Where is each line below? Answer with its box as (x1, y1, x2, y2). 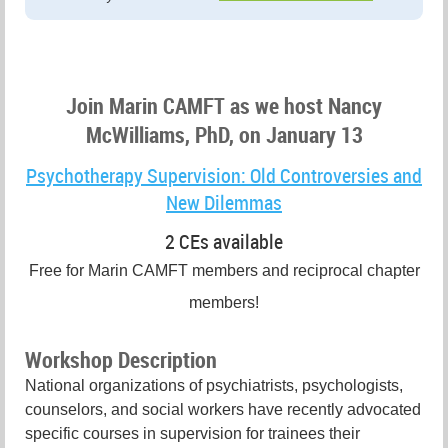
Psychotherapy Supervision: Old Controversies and (26, 161, 422, 189)
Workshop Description (25, 344, 217, 374)
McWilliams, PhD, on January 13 (85, 119, 363, 149)
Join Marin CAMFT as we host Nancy (66, 90, 382, 120)
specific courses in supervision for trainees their (25, 424, 360, 442)
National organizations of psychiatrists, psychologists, (25, 376, 403, 394)
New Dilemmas (166, 188, 282, 216)
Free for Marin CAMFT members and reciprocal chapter (28, 261, 420, 279)
